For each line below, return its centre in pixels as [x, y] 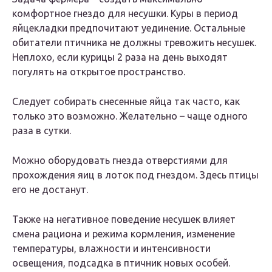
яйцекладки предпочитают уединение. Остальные [129, 28]
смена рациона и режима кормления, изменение [124, 234]
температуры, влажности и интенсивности [111, 249]
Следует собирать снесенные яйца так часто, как [126, 102]
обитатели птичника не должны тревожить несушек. [134, 43]
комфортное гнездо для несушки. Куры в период [125, 14]
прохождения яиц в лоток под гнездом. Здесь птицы [135, 175]
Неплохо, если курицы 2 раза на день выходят [120, 57]
